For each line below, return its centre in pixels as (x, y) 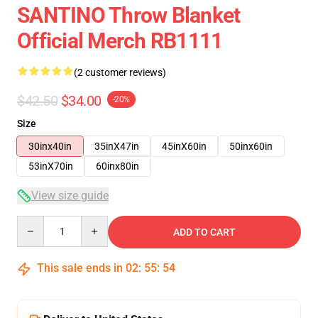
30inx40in (50, 146)
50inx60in (251, 146)
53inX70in (51, 166)
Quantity (36, 222)
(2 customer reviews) (120, 72)
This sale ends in (80, 268)
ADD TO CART (204, 232)
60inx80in (117, 166)
